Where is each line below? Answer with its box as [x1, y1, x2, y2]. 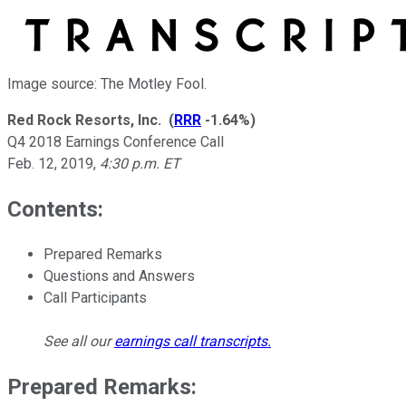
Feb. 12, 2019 [7, 154, 93, 172]
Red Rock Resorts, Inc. [7, 111, 161, 129]
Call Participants [43, 288, 147, 306]
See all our [43, 332, 114, 350]
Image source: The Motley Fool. [7, 74, 207, 92]
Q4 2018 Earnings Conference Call [7, 132, 224, 150]
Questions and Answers [43, 266, 195, 285]
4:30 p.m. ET [100, 154, 180, 172]
